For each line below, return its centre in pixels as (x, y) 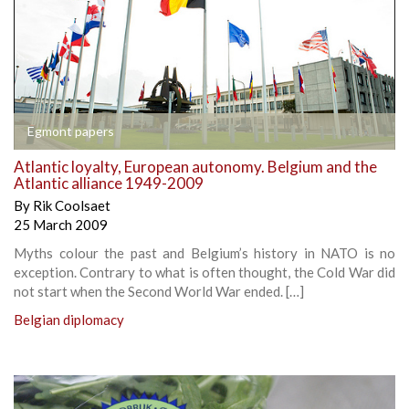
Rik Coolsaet (72, 205)
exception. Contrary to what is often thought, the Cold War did (204, 272)
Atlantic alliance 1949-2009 (109, 183)
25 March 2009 (61, 224)
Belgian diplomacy (69, 319)
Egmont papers (71, 131)
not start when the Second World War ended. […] (159, 291)
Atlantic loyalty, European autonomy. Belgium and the (195, 166)
